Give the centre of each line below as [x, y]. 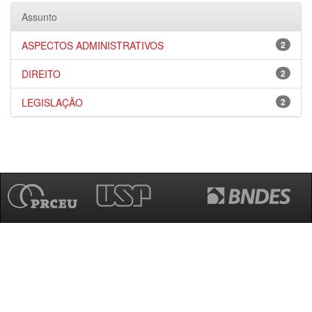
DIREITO [41, 74]
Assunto [39, 17]
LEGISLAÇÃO [52, 102]
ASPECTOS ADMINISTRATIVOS [93, 45]
